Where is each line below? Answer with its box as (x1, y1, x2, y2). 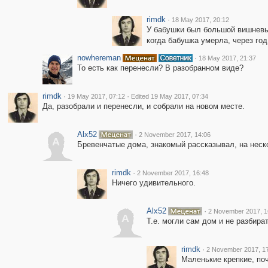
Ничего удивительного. (111, 178, 196, 187)
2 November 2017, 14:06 (138, 131, 211, 138)
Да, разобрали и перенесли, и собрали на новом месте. (42, 102, 245, 111)
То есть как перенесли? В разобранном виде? (77, 63, 243, 72)
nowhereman (77, 53, 121, 62)
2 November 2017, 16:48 (136, 169, 209, 176)
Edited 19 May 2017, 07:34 (130, 93, 208, 100)
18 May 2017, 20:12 (171, 16, 229, 23)
